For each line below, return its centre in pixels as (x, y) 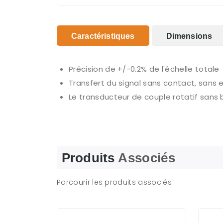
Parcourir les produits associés (114, 182)
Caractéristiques (103, 36)
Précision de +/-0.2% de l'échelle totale (144, 69)
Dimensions (189, 36)
